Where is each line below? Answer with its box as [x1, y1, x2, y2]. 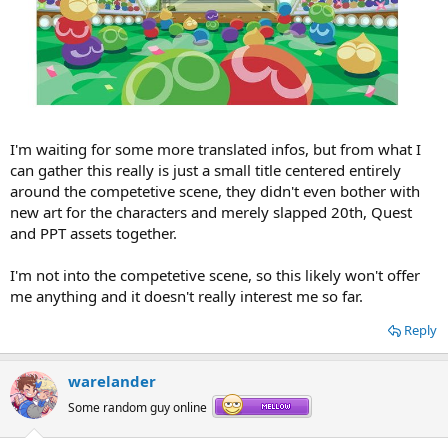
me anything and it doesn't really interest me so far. [10, 286, 363, 307]
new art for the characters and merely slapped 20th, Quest [10, 202, 412, 223]
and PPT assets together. [10, 223, 177, 244]
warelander [68, 371, 156, 392]
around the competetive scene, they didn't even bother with [10, 181, 420, 202]
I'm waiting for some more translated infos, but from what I [10, 139, 421, 160]
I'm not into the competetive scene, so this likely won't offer [10, 265, 420, 286]
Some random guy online [68, 399, 207, 417]
